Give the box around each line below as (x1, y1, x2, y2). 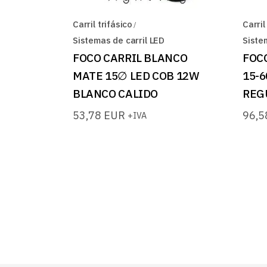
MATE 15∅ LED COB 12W (73, 68, 200, 83)
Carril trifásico (73, 18, 133, 30)
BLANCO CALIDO (73, 86, 159, 101)
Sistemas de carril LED (73, 34, 165, 46)
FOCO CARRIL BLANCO (73, 50, 188, 65)
